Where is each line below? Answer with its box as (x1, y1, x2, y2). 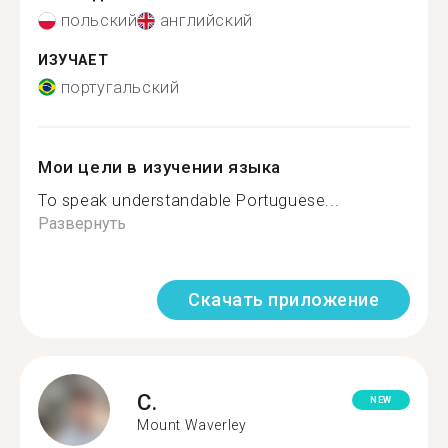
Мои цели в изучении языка (38, 156, 281, 177)
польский (60, 11, 138, 30)
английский (159, 11, 253, 30)
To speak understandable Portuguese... (38, 190, 340, 210)
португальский (60, 77, 180, 97)
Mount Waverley (137, 417, 247, 433)
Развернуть (38, 213, 126, 233)
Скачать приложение (188, 288, 379, 310)
